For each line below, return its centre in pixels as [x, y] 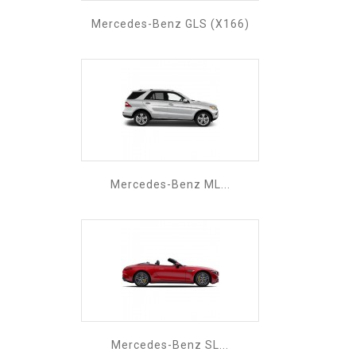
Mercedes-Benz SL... [170, 344]
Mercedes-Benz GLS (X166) [170, 23]
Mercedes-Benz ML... [170, 184]
